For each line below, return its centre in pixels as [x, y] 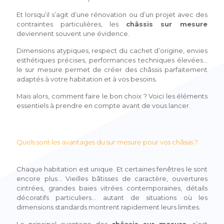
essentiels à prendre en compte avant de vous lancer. [103, 105]
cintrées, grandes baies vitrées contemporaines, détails [112, 188]
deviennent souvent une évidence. [73, 33]
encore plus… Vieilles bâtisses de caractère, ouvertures [112, 178]
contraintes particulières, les [71, 24]
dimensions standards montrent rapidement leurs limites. [108, 207]
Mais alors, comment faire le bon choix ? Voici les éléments [112, 96]
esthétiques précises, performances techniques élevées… [112, 60]
